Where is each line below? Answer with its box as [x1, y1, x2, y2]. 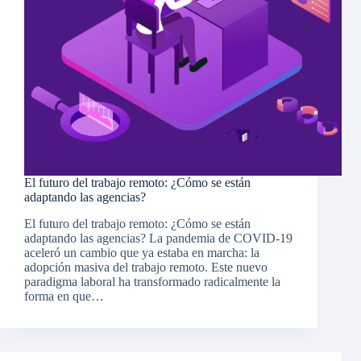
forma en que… [24, 289, 104, 304]
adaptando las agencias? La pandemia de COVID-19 [24, 231, 293, 246]
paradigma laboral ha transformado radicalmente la [24, 275, 280, 289]
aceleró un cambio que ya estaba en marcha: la [24, 246, 259, 260]
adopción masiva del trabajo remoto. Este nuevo [24, 260, 268, 275]
